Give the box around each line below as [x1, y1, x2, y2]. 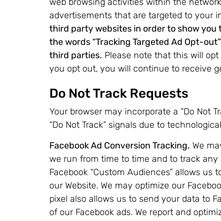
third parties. [49, 50, 102, 61]
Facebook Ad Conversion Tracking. [49, 140, 190, 151]
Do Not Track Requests [49, 86, 188, 102]
